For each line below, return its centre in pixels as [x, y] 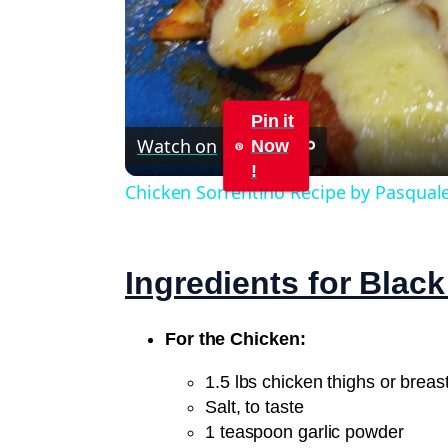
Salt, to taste [254, 407]
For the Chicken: [235, 339]
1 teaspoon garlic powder [304, 432]
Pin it [272, 120]
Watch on [177, 145]
